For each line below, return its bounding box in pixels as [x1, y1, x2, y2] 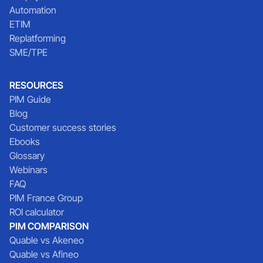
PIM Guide [9, 93, 51, 105]
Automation [9, 4, 56, 16]
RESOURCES [9, 79, 63, 91]
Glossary [9, 149, 45, 161]
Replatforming [9, 32, 66, 44]
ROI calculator [9, 205, 64, 218]
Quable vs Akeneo [9, 234, 84, 246]
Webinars [9, 163, 48, 176]
